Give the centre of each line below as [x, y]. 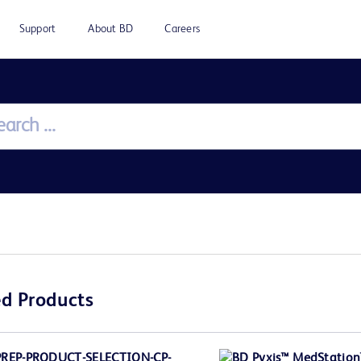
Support [37, 29]
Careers [182, 29]
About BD [111, 29]
